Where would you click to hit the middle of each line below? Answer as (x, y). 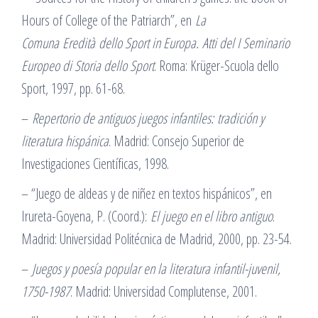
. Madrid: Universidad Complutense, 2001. (164, 291)
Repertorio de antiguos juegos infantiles (121, 118)
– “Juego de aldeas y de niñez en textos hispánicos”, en (147, 193)
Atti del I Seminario (246, 43)
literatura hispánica (65, 141)
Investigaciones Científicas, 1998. (95, 164)
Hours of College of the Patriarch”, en (108, 20)
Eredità (77, 43)
